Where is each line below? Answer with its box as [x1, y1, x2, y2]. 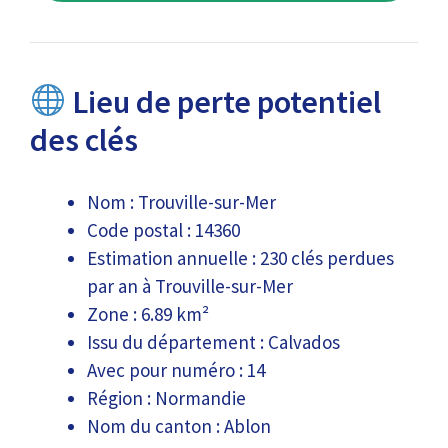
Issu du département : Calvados [87, 329, 340, 354]
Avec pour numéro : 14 [87, 357, 265, 382]
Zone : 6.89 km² [87, 301, 209, 326]
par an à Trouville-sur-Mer [87, 273, 293, 298]
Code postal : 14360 [87, 217, 240, 242]
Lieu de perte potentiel [66, 82, 382, 122]
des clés [30, 120, 138, 160]
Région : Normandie [87, 385, 246, 410]
